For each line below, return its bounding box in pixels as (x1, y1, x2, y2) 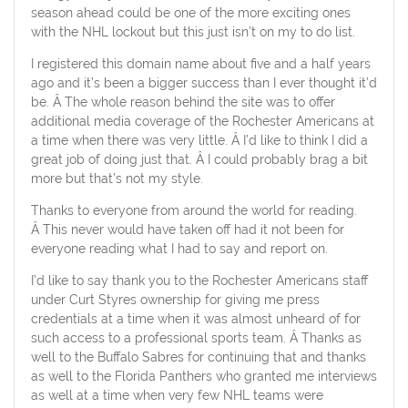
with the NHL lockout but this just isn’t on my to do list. (30, 24, 355, 39)
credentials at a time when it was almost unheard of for (30, 311, 361, 326)
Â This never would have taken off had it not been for (30, 221, 344, 237)
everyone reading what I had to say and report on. (30, 240, 328, 256)
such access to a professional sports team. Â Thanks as (30, 330, 362, 345)
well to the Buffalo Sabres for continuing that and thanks (30, 349, 366, 364)
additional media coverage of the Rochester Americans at (30, 113, 374, 128)
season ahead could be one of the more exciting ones (30, 5, 351, 20)
